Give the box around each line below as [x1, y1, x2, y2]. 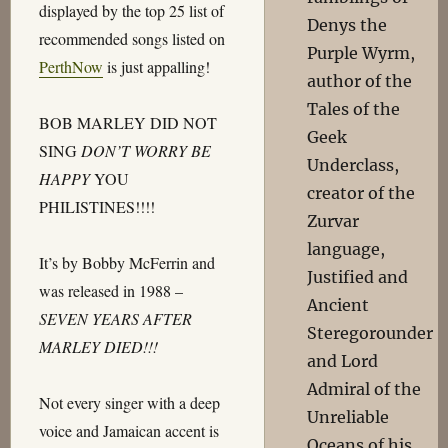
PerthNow [38, 56, 103, 77]
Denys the [307, 15, 388, 35]
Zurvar [307, 211, 360, 231]
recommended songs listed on [38, 28, 225, 49]
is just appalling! [102, 56, 210, 77]
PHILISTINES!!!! [38, 196, 155, 217]
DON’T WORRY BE [80, 140, 211, 161]
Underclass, [307, 155, 400, 175]
